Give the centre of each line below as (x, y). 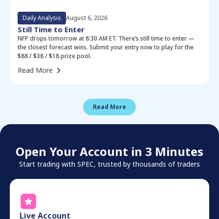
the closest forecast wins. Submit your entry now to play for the (106, 47)
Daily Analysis (42, 18)
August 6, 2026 (87, 18)
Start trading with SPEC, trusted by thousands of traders (109, 164)
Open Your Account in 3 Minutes (109, 151)
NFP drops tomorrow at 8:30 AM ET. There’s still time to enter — (106, 38)
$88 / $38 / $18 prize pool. (55, 56)
